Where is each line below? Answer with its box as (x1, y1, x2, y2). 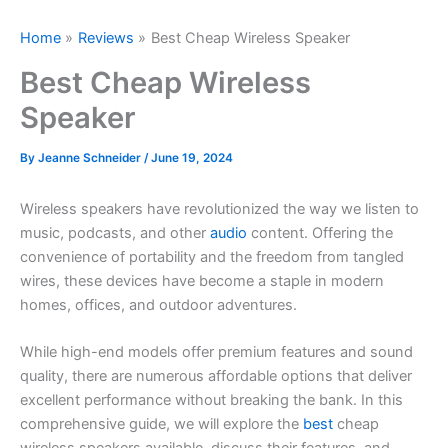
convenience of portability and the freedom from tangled (20, 247, 404, 266)
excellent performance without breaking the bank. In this (20, 390, 403, 409)
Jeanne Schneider (38, 151, 144, 166)
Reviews (77, 29, 134, 48)
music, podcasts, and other (20, 223, 210, 242)
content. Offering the (247, 223, 393, 242)
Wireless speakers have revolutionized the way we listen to (20, 199, 419, 218)
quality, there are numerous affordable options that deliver (20, 366, 412, 385)
